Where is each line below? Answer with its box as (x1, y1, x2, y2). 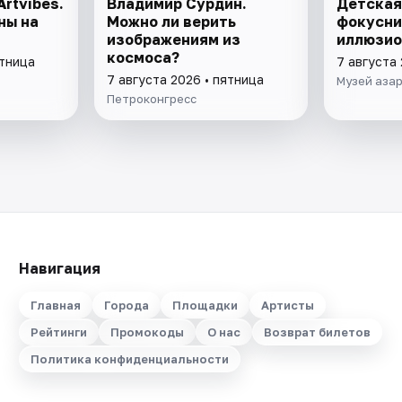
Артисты (260, 298, 314, 312)
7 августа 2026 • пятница (107, 71, 265, 87)
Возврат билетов (263, 325, 371, 339)
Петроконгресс (107, 91, 197, 106)
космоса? (107, 48, 180, 66)
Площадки (171, 298, 238, 312)
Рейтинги (30, 325, 87, 339)
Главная (30, 298, 81, 312)
